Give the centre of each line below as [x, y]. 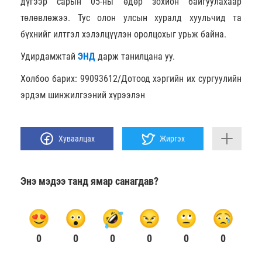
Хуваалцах [76, 139]
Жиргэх [173, 139]
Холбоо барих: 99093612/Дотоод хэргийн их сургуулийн [131, 79]
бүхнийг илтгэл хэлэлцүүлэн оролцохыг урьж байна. [125, 34]
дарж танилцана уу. [136, 56]
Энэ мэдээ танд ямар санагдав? [89, 181]
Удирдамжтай [49, 56]
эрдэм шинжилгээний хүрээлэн [83, 95]
